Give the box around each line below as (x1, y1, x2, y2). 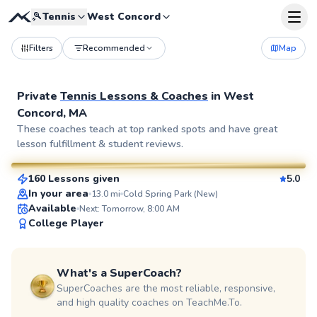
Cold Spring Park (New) (123, 188, 218, 200)
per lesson (79, 139, 126, 153)
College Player (28, 217, 103, 230)
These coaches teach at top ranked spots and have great (17, 122, 277, 136)
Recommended (83, 42, 145, 54)
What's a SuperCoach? (57, 265, 182, 281)
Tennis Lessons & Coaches (60, 88, 208, 104)
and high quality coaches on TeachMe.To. (57, 296, 242, 309)
